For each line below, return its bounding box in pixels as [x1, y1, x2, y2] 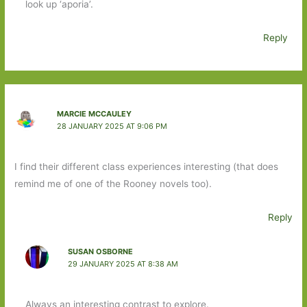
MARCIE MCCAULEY [56, 109, 132, 119]
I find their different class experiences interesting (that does [14, 161, 279, 173]
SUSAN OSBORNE [67, 246, 133, 256]
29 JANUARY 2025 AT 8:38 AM [67, 258, 178, 269]
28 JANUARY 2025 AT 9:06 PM [56, 121, 167, 132]
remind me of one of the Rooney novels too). [14, 178, 212, 190]
